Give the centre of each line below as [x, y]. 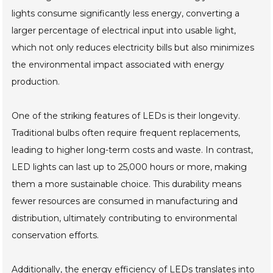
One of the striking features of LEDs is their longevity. [126, 116]
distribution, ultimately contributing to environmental [125, 218]
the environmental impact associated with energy [118, 65]
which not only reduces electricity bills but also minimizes [133, 48]
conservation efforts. [55, 236]
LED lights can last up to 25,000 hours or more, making [129, 167]
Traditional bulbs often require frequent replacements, [126, 133]
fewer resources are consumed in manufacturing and [125, 201]
